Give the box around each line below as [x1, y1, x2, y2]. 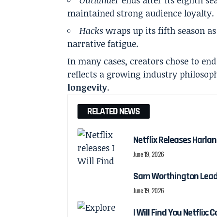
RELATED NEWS [87, 105, 140, 118]
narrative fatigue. [67, 37, 139, 49]
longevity [67, 81, 108, 93]
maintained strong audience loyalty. [67, 7, 215, 19]
